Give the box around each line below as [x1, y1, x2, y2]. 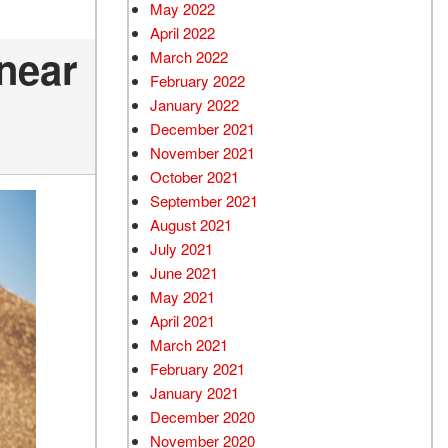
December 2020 [150, 406, 255, 427]
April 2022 [150, 22, 215, 43]
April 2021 [150, 310, 215, 331]
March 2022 [150, 46, 228, 67]
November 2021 [150, 142, 255, 163]
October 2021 [150, 166, 239, 187]
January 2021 [150, 382, 239, 403]
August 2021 [150, 214, 232, 235]
